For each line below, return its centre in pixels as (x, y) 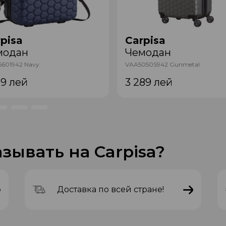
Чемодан (148, 52)
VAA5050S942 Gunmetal (162, 64)
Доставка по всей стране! (110, 189)
